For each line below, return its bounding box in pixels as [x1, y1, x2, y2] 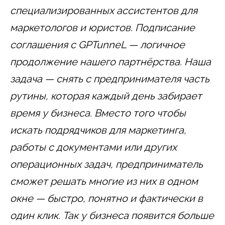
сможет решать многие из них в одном [10, 175, 198, 187]
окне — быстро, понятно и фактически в [10, 192, 203, 204]
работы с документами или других [10, 141, 177, 153]
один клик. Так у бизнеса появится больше [10, 209, 214, 221]
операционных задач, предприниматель [10, 158, 203, 170]
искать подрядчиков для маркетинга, [10, 124, 186, 136]
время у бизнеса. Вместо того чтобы [10, 106, 186, 119]
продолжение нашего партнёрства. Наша [10, 55, 211, 68]
